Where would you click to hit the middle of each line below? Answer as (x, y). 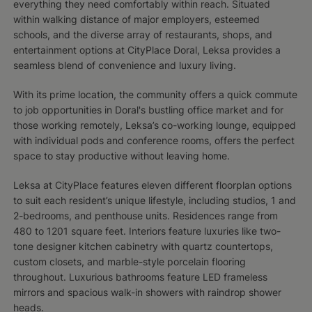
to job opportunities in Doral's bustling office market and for (148, 110)
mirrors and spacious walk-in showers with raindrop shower (147, 292)
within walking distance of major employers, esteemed (136, 19)
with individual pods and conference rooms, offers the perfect (154, 141)
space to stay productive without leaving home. (121, 156)
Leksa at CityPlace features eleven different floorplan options (152, 185)
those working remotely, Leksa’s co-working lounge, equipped (154, 125)
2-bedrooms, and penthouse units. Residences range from (145, 216)
